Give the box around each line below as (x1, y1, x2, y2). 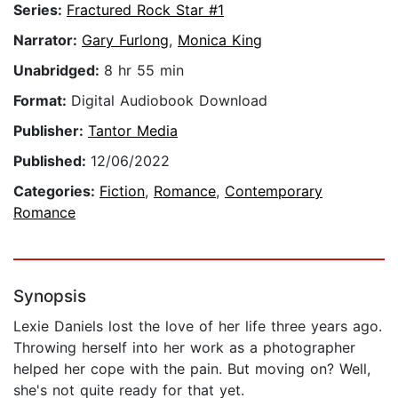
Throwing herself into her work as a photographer (13, 338, 355, 357)
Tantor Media (88, 122, 178, 140)
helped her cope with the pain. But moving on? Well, (13, 360, 370, 378)
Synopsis (13, 286, 86, 307)
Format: (13, 92, 71, 110)
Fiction (99, 182, 145, 201)
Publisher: (13, 122, 88, 140)
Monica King (178, 31, 262, 50)
